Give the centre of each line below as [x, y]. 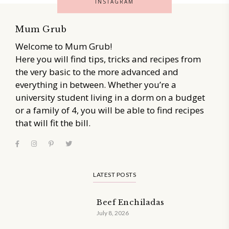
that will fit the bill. [53, 123]
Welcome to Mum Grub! [64, 46]
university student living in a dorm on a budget [110, 97]
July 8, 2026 [113, 213]
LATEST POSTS [114, 174]
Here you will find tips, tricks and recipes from [108, 59]
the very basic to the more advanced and [97, 72]
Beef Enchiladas [131, 202]
